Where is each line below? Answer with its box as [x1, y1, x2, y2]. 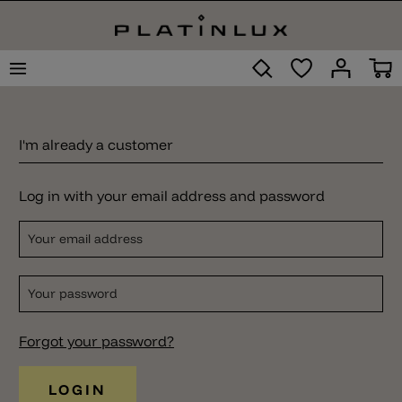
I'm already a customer [19, 135, 173, 153]
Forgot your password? [19, 332, 174, 350]
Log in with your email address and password [19, 187, 325, 205]
